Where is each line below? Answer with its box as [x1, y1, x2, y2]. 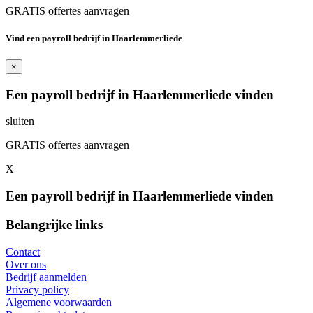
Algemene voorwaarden [6, 296, 112, 308]
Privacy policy [6, 283, 69, 296]
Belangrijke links [6, 217, 103, 232]
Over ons [6, 258, 46, 270]
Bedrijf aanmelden [6, 270, 87, 283]
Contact [6, 245, 40, 258]
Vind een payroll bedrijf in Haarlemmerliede [6, 32, 182, 43]
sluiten [6, 115, 34, 128]
